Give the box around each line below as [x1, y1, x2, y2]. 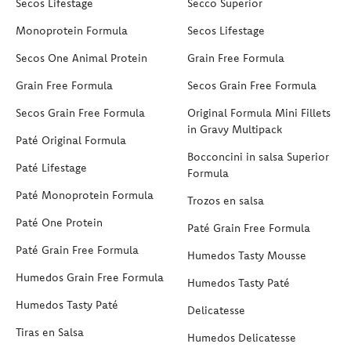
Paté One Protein [16, 215, 103, 230]
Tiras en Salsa [16, 325, 84, 340]
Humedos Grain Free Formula [16, 270, 164, 285]
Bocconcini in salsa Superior [187, 150, 329, 165]
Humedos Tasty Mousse [187, 248, 306, 263]
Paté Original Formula [16, 133, 126, 148]
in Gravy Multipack [187, 122, 282, 137]
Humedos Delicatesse [187, 331, 296, 346]
